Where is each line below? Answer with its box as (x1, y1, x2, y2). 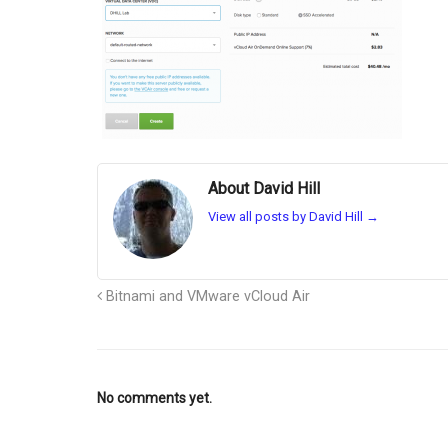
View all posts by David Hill (208, 208, 366, 224)
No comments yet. (97, 390, 212, 407)
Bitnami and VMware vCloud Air (102, 288, 310, 306)
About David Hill (208, 179, 320, 199)
